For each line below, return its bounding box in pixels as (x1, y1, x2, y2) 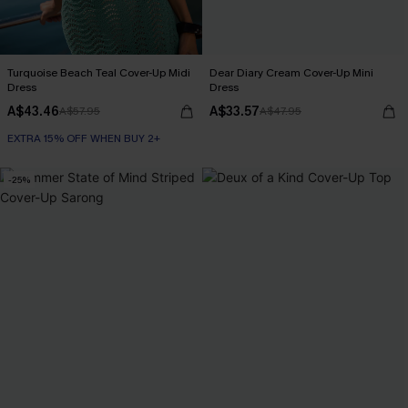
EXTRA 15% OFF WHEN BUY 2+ (7, 131, 160, 146)
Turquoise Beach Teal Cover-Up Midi (7, 66, 190, 80)
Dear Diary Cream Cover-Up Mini (209, 66, 373, 80)
